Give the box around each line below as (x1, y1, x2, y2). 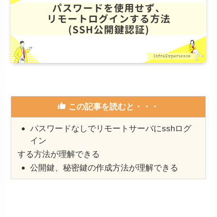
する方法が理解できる (17, 149, 100, 159)
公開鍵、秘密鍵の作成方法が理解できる (30, 163, 178, 172)
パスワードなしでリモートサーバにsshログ (30, 124, 191, 133)
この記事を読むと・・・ (66, 102, 159, 111)
